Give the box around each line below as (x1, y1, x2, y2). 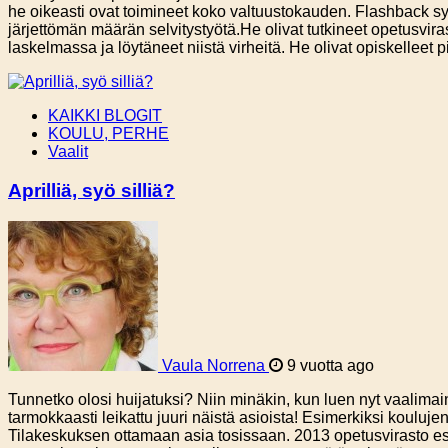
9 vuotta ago (283, 356, 374, 374)
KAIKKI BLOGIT (48, 107, 162, 125)
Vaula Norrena (162, 356, 265, 374)
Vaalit (48, 143, 88, 161)
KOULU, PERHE (48, 125, 169, 143)
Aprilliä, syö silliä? (8, 180, 175, 202)
